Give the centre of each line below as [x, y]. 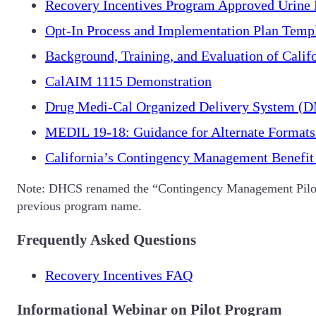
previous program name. [79, 206]
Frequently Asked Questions [107, 239]
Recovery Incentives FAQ [119, 275]
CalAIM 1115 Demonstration [128, 81]
